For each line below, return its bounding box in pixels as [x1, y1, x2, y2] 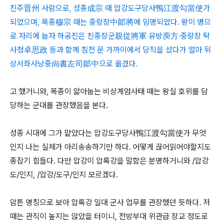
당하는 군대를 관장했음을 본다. [10, 101, 112, 110]
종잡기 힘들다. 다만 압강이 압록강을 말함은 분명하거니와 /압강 [10, 156, 209, 166]
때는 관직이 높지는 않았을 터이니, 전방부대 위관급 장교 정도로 [10, 212, 208, 221]
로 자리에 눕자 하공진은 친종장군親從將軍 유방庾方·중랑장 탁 [10, 31, 210, 41]
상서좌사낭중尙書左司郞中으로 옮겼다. [10, 59, 138, 68]
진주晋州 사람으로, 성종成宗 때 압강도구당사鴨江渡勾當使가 [10, 3, 210, 13]
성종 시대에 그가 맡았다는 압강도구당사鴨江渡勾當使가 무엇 [10, 128, 206, 138]
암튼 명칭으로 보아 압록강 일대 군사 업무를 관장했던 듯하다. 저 [10, 198, 210, 207]
